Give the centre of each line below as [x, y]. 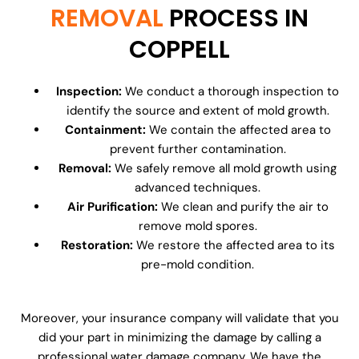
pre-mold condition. [198, 265]
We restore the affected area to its [234, 246]
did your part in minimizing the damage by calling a [179, 337]
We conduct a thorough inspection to [230, 92]
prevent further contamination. [198, 149]
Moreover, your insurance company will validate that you [179, 318]
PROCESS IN [239, 19]
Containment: [105, 130]
